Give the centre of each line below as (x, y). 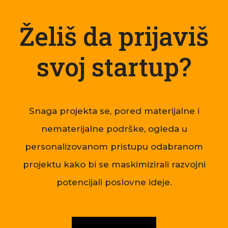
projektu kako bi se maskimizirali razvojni (114, 164)
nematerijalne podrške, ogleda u (114, 129)
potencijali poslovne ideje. (114, 182)
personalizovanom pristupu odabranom (114, 146)
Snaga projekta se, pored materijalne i (114, 111)
